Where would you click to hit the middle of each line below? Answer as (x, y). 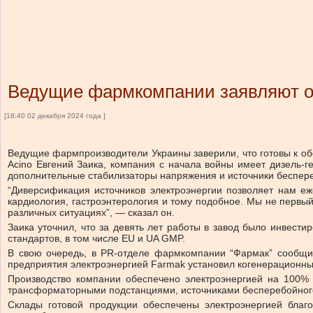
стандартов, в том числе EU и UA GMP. (96, 238)
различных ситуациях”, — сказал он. (91, 212)
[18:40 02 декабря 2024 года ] (55, 116)
